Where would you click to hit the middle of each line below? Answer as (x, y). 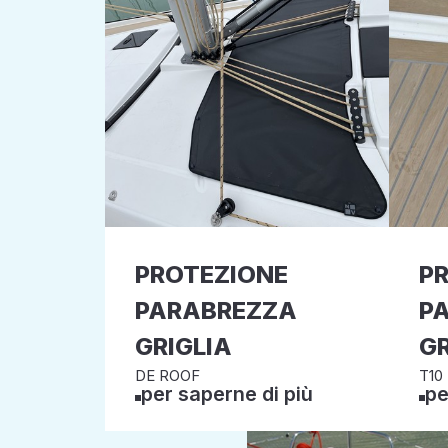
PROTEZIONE (211, 274)
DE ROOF (167, 375)
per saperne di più (227, 394)
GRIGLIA (183, 346)
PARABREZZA (216, 310)
